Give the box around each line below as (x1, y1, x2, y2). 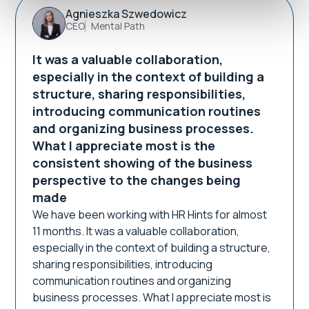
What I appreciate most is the (32, 137, 216, 154)
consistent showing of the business (32, 154, 253, 171)
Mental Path (91, 19, 146, 32)
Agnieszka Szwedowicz (66, 6, 188, 21)
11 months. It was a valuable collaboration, (32, 223, 240, 239)
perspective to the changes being (32, 172, 241, 188)
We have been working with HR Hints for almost (32, 207, 268, 222)
